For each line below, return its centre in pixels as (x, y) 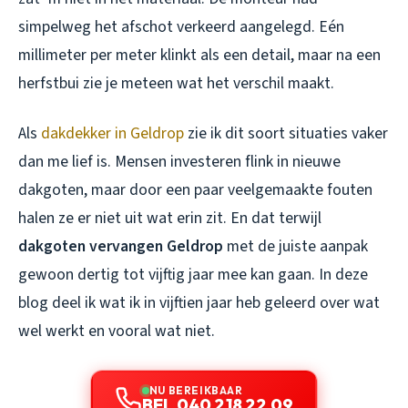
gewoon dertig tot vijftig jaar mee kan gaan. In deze (193, 274)
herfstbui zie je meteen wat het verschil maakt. (176, 83)
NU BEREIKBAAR (196, 390)
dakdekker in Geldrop (112, 133)
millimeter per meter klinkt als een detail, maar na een (199, 55)
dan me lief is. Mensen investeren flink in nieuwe (179, 161)
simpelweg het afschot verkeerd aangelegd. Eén (181, 26)
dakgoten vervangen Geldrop (121, 246)
